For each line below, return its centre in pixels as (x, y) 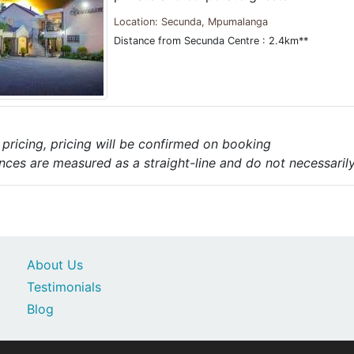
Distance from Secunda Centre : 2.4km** (211, 41)
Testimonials (64, 287)
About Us (55, 265)
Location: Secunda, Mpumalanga (190, 22)
